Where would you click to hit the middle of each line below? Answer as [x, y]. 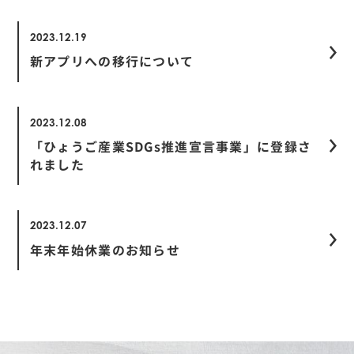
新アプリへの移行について [112, 62]
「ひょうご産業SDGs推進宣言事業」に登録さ [171, 147]
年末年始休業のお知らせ [105, 250]
